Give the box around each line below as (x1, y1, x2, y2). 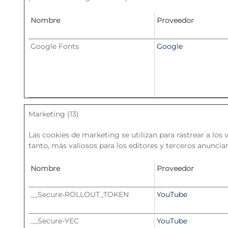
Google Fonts (31, 42, 79, 51)
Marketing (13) (28, 109, 79, 119)
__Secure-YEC (31, 216, 79, 225)
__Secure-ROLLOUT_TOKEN (31, 190, 129, 199)
